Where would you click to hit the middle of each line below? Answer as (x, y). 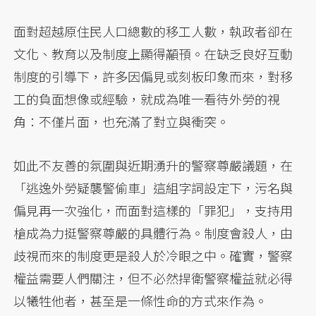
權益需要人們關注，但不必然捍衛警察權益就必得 (153, 278)
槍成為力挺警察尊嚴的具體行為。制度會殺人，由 (153, 232)
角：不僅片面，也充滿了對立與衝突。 (122, 121)
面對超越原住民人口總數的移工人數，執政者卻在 (153, 31)
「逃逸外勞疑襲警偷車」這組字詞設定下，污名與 (153, 187)
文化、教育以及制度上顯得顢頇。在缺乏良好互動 (153, 53)
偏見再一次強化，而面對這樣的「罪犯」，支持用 (153, 210)
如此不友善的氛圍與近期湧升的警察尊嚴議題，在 (153, 165)
